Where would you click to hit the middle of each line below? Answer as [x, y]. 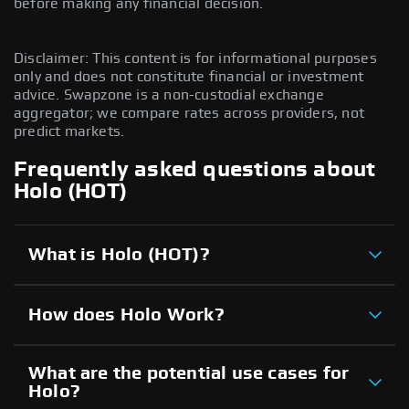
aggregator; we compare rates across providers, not [189, 113]
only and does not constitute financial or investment [189, 76]
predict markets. [69, 131]
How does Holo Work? [126, 315]
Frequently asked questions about [195, 169]
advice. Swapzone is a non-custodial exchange [169, 94]
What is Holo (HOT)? [119, 254]
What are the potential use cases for [189, 373]
